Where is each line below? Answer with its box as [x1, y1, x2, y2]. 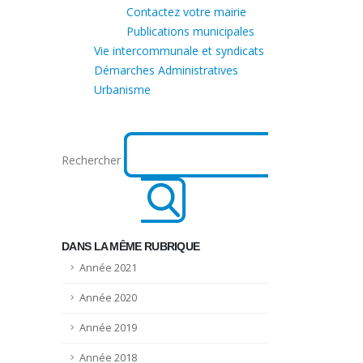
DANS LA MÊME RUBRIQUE [62, 239, 200, 253]
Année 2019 [79, 320, 137, 335]
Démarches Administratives [94, 62, 238, 78]
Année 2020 [79, 290, 137, 305]
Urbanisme [94, 81, 151, 97]
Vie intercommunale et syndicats [94, 42, 264, 58]
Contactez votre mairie [126, 3, 246, 19]
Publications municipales [126, 23, 254, 39]
